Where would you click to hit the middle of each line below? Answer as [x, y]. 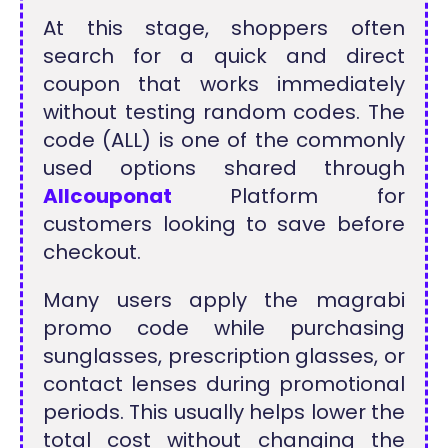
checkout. [92, 251]
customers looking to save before [224, 223]
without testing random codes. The [224, 111]
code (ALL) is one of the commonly [224, 139]
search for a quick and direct [224, 55]
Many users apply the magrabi [224, 299]
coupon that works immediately [224, 83]
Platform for [288, 195]
